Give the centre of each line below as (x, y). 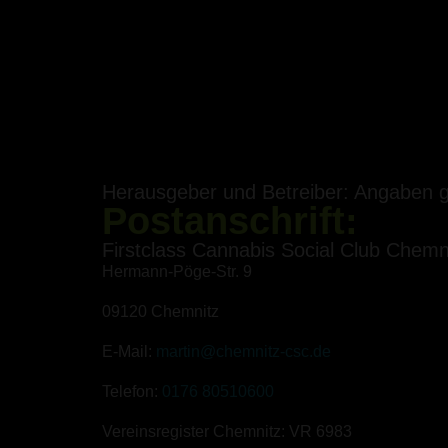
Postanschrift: (230, 221)
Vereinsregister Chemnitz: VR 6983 (227, 431)
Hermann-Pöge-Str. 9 (177, 271)
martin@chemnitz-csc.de (243, 351)
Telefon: (132, 391)
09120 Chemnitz (160, 311)
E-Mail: (129, 351)
